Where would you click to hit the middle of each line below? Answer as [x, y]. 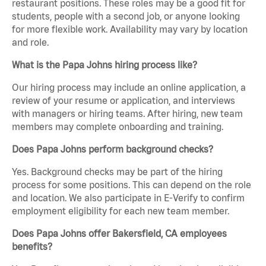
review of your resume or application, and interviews [123, 101]
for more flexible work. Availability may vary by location [130, 29]
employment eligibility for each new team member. [121, 211]
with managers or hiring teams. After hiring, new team [127, 114]
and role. [30, 42]
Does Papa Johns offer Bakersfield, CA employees [119, 234]
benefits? [32, 247]
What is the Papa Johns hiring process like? [104, 65]
